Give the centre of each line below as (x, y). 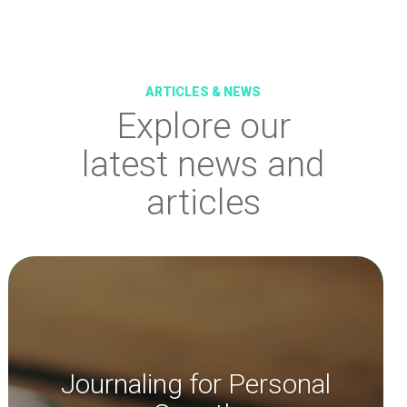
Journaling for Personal (195, 384)
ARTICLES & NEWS (203, 92)
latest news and (203, 165)
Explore (178, 127)
